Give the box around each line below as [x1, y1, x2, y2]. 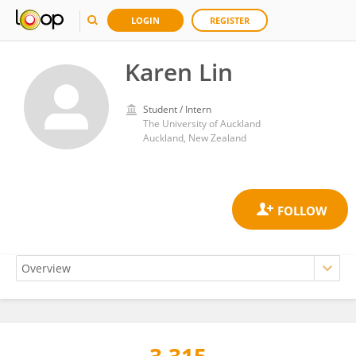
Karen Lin [125, 56, 233, 88]
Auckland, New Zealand [143, 131, 246, 145]
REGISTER [210, 14, 250, 26]
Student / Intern [143, 103, 211, 116]
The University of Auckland [143, 117, 261, 130]
